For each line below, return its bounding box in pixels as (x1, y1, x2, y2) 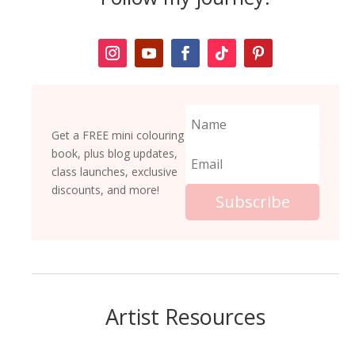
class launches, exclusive (52, 164, 177, 180)
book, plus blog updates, (52, 146, 177, 162)
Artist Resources (105, 302, 265, 332)
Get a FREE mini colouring (52, 128, 184, 143)
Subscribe (215, 191, 290, 213)
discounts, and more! (52, 182, 159, 198)
